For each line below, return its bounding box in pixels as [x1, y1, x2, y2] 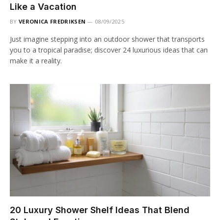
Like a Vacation [10, 1, 77, 12]
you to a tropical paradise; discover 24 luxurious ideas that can [10, 45, 208, 55]
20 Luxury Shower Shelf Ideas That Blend [10, 205, 190, 216]
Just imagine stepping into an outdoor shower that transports [10, 34, 205, 44]
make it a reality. [10, 55, 62, 65]
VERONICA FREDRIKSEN [19, 17, 86, 25]
